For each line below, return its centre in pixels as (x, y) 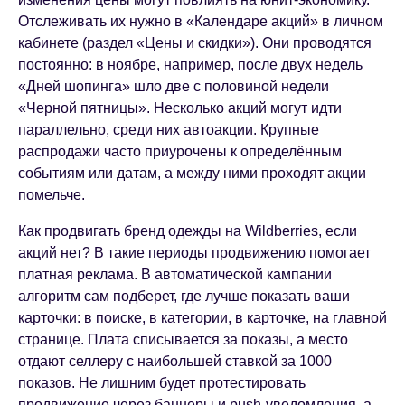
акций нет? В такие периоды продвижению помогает (194, 253)
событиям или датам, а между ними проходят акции (192, 174)
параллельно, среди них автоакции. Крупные (169, 130)
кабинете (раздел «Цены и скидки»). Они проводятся (195, 43)
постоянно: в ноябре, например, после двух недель (190, 65)
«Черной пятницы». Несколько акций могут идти (180, 108)
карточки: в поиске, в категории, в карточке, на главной (202, 318)
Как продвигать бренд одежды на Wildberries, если (188, 231)
